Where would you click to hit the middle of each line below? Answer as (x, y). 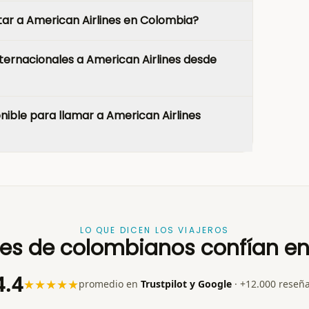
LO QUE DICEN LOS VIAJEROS (154, 230)
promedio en (110, 284)
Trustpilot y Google (186, 284)
